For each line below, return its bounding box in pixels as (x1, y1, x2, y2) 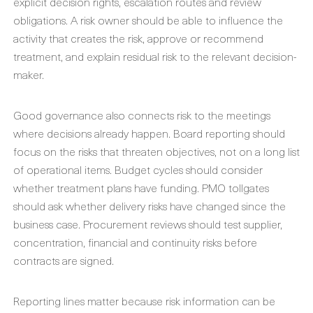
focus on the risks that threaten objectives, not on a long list (13, 143, 300, 159)
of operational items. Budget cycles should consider (13, 161, 263, 177)
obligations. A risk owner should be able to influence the (13, 11, 283, 28)
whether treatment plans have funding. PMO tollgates (13, 179, 269, 196)
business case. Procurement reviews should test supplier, (13, 215, 282, 232)
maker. (13, 66, 44, 82)
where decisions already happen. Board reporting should (13, 124, 285, 141)
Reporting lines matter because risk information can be (13, 292, 275, 309)
